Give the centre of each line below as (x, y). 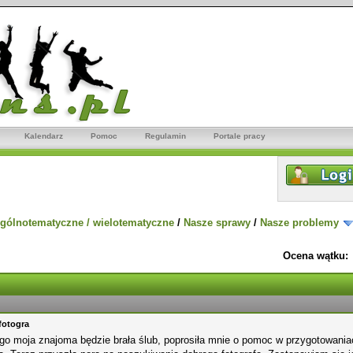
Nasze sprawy (217, 223)
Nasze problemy (299, 223)
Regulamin (165, 136)
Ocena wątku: (316, 256)
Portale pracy (240, 136)
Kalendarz (44, 136)
